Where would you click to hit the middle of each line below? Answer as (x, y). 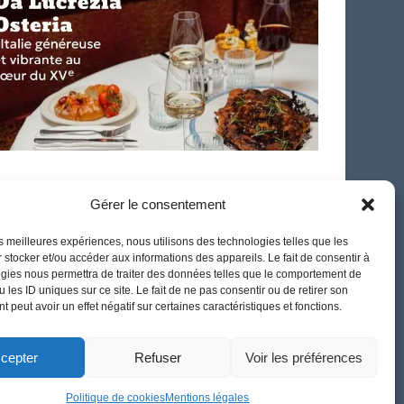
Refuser (157, 357)
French (40, 198)
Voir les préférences (303, 357)
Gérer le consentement (157, 204)
